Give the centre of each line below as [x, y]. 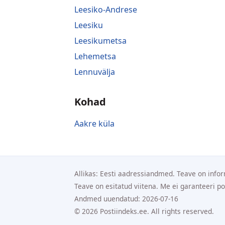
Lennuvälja [95, 72]
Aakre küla [94, 123]
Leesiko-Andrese [106, 9]
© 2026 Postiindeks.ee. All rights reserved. [144, 211]
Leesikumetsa [100, 40]
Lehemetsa [95, 56]
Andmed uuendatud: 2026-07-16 [126, 198]
